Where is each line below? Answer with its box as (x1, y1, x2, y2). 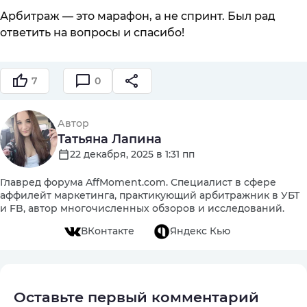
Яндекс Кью (170, 225, 230, 238)
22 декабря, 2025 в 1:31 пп (70, 147, 195, 160)
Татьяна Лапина (58, 131, 162, 147)
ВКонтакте (81, 225, 134, 238)
